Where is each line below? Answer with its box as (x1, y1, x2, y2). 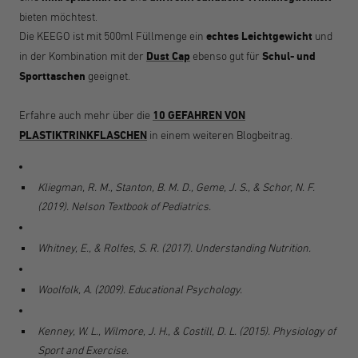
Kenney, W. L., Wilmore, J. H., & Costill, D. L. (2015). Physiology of (37, 324, 336, 337)
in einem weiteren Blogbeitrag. (147, 128, 292, 141)
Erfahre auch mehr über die (19, 108, 153, 121)
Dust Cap (146, 49, 190, 63)
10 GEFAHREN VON (153, 108, 245, 122)
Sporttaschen (19, 69, 86, 83)
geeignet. (86, 69, 130, 82)
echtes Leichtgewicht (206, 29, 312, 43)
